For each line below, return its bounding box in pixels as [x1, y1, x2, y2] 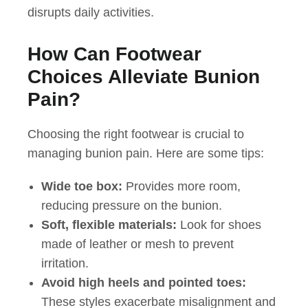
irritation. [41, 256, 89, 271]
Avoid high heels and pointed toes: [41, 276, 246, 290]
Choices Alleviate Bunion [27, 66, 260, 88]
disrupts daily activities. [27, 5, 154, 20]
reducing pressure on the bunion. [41, 199, 222, 213]
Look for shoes [177, 218, 261, 232]
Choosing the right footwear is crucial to [27, 127, 244, 142]
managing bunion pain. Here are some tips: [27, 146, 264, 161]
